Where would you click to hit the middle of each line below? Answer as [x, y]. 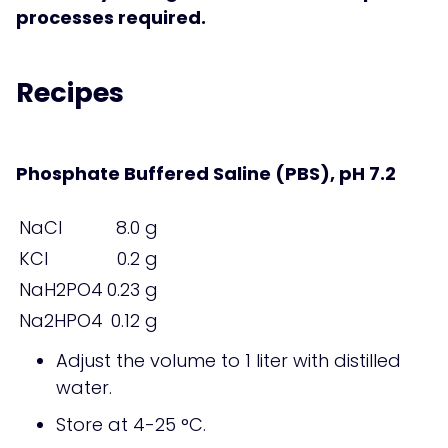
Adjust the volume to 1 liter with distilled [228, 360]
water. [84, 387]
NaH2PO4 [61, 289]
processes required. [111, 17]
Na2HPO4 [61, 320]
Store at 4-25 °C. [131, 424]
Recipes [70, 93]
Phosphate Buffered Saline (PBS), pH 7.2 [206, 173]
